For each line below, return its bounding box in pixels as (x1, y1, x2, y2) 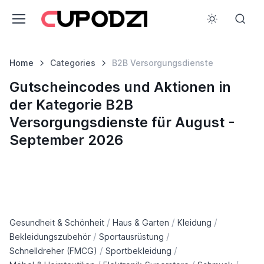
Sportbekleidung (105, 245, 171, 256)
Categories (49, 58, 95, 68)
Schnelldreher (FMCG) (9, 245, 97, 256)
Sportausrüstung (99, 231, 164, 242)
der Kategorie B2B (9, 96, 133, 113)
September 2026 (9, 131, 123, 148)
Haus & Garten (113, 217, 169, 227)
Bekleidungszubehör (9, 231, 91, 242)
